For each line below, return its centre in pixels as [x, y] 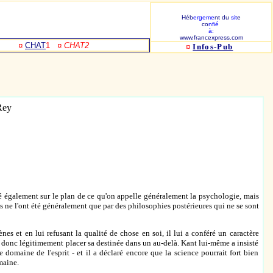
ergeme [204, 17]
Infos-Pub [213, 47]
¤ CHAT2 [73, 45]
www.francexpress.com [211, 37]
